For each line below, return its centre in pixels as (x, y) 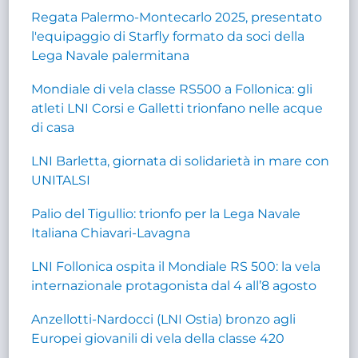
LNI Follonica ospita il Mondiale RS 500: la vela (176, 266)
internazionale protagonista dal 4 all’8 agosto (174, 285)
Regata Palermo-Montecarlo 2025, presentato (177, 17)
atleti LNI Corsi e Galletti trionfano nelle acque (177, 108)
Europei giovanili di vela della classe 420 (158, 338)
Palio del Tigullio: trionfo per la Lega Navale (166, 213)
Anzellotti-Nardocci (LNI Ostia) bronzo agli (164, 319)
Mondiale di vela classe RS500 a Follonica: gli (172, 89)
